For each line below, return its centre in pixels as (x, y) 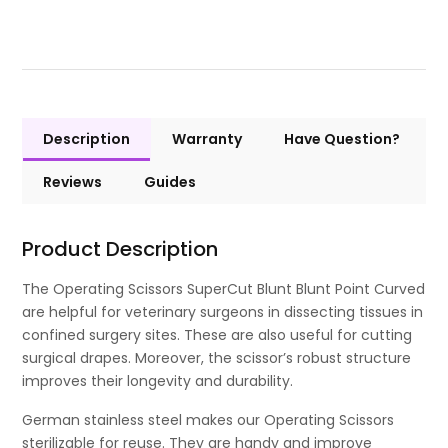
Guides (170, 182)
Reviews (73, 182)
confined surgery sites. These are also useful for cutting (217, 335)
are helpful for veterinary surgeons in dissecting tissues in (223, 312)
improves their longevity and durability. (158, 381)
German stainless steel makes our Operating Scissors (208, 420)
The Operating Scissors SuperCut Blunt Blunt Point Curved (224, 289)
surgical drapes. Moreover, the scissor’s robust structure (217, 358)
